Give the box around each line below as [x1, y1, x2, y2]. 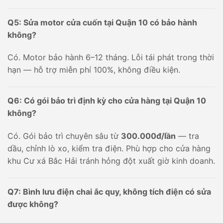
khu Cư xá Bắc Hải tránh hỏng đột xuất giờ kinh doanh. [7, 156, 215, 166]
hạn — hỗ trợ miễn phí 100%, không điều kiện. [7, 65, 180, 75]
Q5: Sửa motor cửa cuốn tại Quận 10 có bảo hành [7, 17, 197, 27]
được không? [7, 199, 58, 209]
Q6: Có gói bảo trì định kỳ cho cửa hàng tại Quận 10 [7, 96, 206, 106]
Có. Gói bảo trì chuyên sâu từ [7, 131, 121, 141]
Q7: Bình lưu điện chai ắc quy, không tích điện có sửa [7, 186, 211, 197]
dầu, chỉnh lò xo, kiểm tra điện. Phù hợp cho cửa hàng [7, 143, 211, 154]
